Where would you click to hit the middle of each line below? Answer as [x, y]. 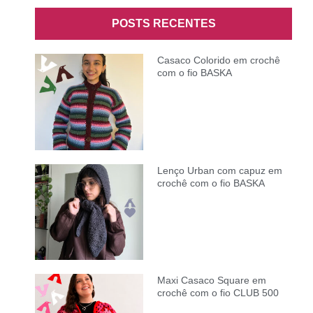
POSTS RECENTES [163, 24]
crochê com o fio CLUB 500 [218, 293]
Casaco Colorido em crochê [218, 60]
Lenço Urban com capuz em [219, 170]
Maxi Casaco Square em [211, 281]
